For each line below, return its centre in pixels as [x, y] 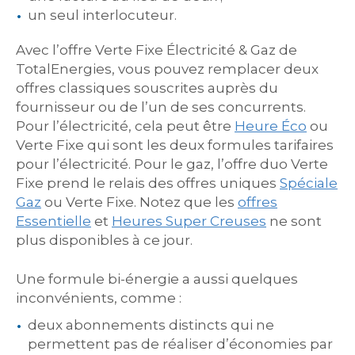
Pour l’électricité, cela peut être [125, 126]
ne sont [294, 221]
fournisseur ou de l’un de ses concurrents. [161, 107]
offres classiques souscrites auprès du [147, 88]
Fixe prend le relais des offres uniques [148, 183]
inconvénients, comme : [99, 298]
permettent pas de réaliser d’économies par [180, 344]
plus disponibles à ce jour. [104, 240]
